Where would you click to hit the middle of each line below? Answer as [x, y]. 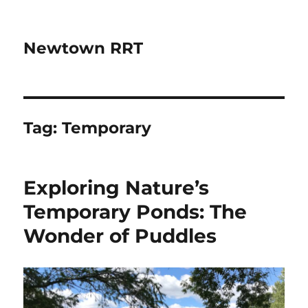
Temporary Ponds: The [135, 212]
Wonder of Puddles [120, 236]
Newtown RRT [84, 48]
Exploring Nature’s [117, 188]
